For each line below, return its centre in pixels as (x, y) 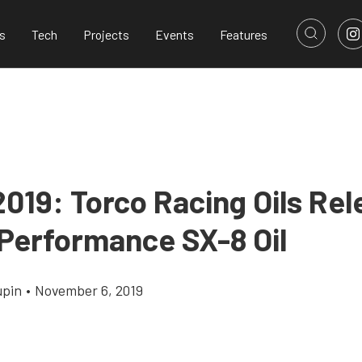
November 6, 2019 (89, 290)
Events (175, 34)
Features (244, 34)
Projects (106, 34)
